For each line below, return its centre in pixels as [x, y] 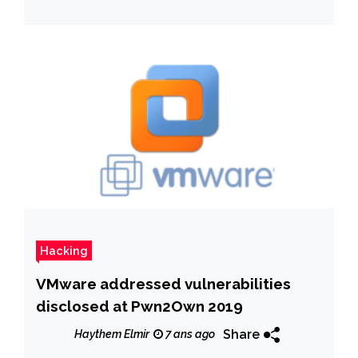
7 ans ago [189, 334]
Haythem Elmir [112, 334]
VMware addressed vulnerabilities [163, 283]
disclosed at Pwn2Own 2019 [139, 306]
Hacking [64, 250]
